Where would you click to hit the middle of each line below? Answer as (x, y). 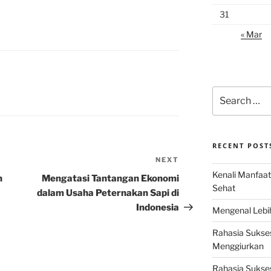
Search (226, 92)
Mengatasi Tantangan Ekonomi (111, 179)
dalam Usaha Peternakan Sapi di (108, 193)
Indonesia (158, 208)
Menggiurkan (238, 246)
